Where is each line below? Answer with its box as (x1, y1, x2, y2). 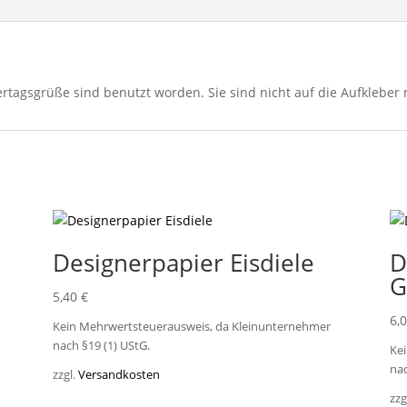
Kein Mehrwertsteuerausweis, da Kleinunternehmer (52, 319, 331, 335)
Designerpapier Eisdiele (52, 245, 314, 279)
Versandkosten (77, 367, 160, 383)
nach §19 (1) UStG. (52, 338, 150, 354)
